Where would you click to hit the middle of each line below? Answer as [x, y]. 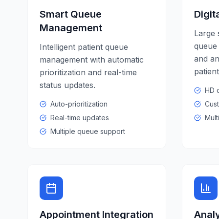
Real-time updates [80, 118]
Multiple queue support [88, 131]
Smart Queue [71, 14]
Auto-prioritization [79, 104]
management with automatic [92, 60]
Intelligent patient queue [84, 47]
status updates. [67, 85]
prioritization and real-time [88, 72]
